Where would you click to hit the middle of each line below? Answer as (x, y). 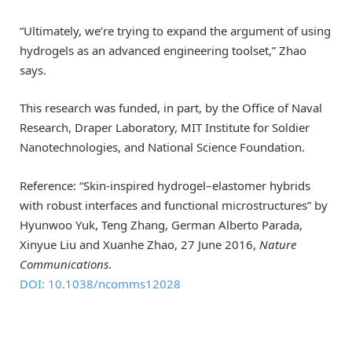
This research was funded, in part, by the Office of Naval (171, 108)
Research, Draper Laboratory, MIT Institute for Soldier (165, 128)
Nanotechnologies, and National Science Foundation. (162, 147)
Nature (278, 244)
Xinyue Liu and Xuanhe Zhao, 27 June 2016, (139, 244)
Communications (64, 264)
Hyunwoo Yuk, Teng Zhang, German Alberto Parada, (161, 224)
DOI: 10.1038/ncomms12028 (100, 283)
